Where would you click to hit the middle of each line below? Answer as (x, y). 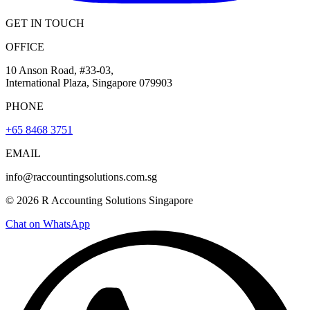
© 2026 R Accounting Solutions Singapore (99, 201)
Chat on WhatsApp (48, 224)
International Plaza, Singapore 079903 (89, 83)
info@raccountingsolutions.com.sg (81, 177)
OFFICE (25, 47)
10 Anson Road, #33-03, (60, 71)
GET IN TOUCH (45, 24)
